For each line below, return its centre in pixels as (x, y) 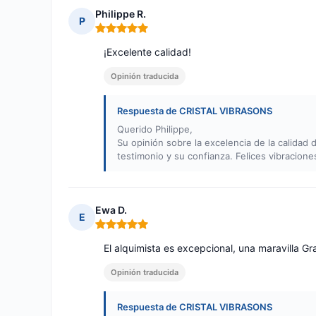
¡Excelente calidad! (147, 52)
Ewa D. (111, 210)
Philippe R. (121, 14)
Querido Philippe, (155, 129)
